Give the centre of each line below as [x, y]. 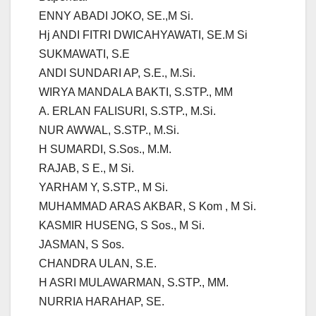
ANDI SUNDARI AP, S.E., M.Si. [117, 73]
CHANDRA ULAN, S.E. [98, 264]
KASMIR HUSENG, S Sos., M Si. [122, 226]
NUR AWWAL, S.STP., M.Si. [109, 130]
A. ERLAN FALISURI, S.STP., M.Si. [127, 111]
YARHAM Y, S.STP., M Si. [103, 188]
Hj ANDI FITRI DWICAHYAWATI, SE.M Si [143, 35]
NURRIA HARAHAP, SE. [102, 302]
